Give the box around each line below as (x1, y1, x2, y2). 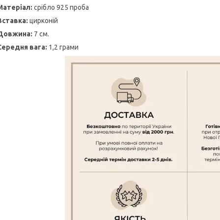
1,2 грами (49, 43, 79, 52)
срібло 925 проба (34, 3, 89, 12)
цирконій (28, 17, 58, 25)
